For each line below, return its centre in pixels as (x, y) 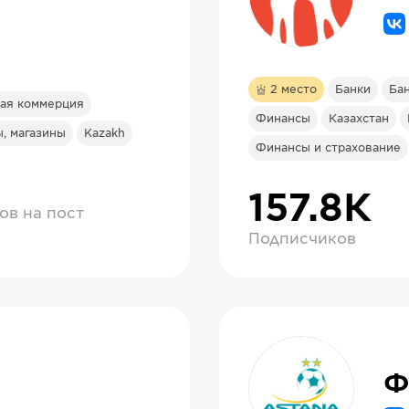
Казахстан (359, 119)
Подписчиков (302, 239)
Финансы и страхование (328, 148)
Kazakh (105, 133)
